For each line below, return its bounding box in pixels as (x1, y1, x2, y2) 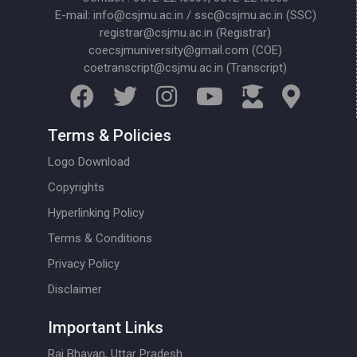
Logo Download (48, 154, 130, 169)
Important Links (48, 317, 163, 337)
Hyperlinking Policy (48, 205, 144, 220)
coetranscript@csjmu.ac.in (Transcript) (84, 60, 288, 75)
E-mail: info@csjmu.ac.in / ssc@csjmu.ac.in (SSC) (54, 7, 316, 22)
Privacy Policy (48, 256, 120, 271)
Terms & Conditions (48, 230, 152, 245)
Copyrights (48, 179, 104, 194)
